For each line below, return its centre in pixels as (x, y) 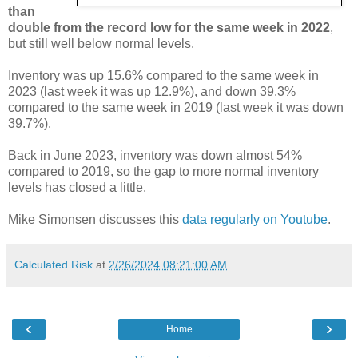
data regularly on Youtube (255, 219)
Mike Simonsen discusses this (95, 219)
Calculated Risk (54, 264)
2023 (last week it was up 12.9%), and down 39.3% (152, 91)
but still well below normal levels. (101, 43)
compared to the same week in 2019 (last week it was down (176, 107)
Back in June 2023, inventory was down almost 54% (155, 155)
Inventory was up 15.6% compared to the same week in (163, 75)
